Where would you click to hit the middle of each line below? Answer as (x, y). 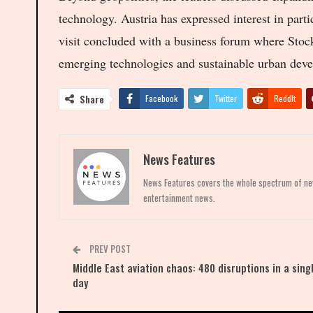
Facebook (161, 98)
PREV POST (109, 248)
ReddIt (285, 98)
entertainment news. (179, 197)
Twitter (226, 98)
